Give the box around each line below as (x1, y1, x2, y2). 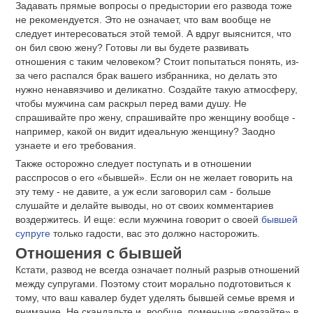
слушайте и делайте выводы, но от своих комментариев (15, 199, 273, 211)
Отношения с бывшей (15, 244, 182, 262)
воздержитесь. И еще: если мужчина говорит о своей (15, 213, 261, 225)
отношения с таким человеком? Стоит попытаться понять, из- (15, 56, 299, 67)
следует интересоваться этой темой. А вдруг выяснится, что (15, 28, 291, 39)
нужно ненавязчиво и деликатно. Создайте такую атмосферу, (15, 84, 298, 95)
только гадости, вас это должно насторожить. (50, 227, 260, 239)
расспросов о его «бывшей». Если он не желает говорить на (15, 171, 293, 183)
